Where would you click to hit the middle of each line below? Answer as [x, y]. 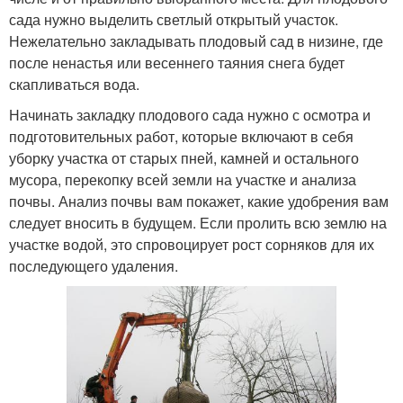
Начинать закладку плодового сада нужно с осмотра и [190, 114]
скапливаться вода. [74, 84]
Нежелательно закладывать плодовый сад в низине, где [196, 40]
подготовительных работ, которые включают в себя [181, 136]
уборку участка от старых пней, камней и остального [184, 157]
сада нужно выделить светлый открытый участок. [174, 19]
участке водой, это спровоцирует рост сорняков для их [192, 244]
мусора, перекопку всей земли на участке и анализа [183, 179]
